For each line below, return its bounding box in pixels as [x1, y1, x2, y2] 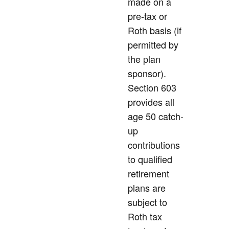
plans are [128, 181, 166, 195]
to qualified [128, 152, 172, 166]
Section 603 [128, 81, 176, 95]
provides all [128, 95, 174, 109]
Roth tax [128, 210, 162, 223]
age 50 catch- [128, 109, 184, 123]
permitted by [128, 38, 178, 52]
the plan [128, 52, 161, 66]
